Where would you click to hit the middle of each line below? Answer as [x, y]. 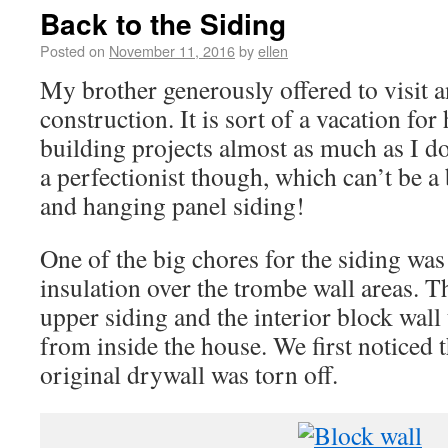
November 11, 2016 [172, 50]
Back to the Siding [163, 23]
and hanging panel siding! [172, 205]
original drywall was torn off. [189, 374]
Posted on [72, 50]
